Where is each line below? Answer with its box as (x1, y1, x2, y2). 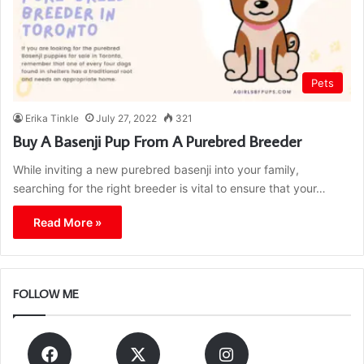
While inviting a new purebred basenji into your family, (13, 162, 299, 177)
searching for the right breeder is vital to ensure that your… (13, 181, 326, 196)
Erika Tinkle (25, 112, 79, 125)
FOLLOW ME (13, 286, 79, 302)
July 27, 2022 (96, 112, 157, 125)
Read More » (33, 215, 102, 230)
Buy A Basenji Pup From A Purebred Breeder (13, 130, 301, 152)
